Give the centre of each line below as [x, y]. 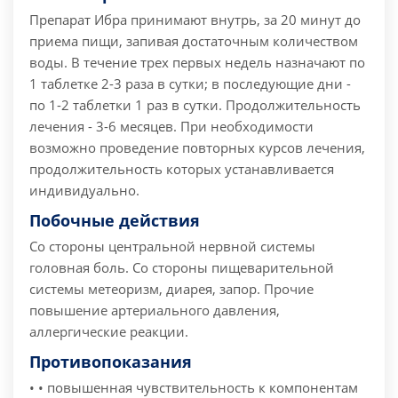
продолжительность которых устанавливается [182, 169]
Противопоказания [111, 362]
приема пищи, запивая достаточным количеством [194, 41]
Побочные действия [115, 221]
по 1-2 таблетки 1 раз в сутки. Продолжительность [195, 105]
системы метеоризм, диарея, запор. [145, 289]
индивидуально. [84, 191]
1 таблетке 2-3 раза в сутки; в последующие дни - [190, 84]
